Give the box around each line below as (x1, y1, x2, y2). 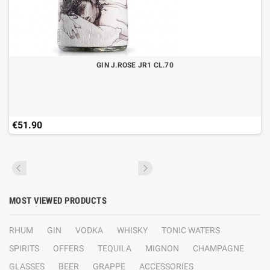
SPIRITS (9, 243, 39, 253)
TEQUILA (98, 243, 131, 253)
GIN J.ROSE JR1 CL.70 (96, 61, 174, 69)
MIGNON (145, 243, 179, 253)
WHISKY (117, 225, 148, 235)
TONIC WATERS (162, 225, 220, 235)
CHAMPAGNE (193, 243, 244, 253)
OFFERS (53, 243, 84, 253)
